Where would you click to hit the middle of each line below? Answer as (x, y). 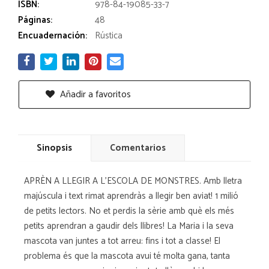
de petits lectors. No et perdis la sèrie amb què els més (129, 211)
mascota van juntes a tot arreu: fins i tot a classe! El (122, 241)
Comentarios (138, 148)
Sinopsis (54, 148)
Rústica (109, 35)
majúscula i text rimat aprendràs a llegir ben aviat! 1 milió (131, 196)
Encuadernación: (53, 35)
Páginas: (35, 20)
